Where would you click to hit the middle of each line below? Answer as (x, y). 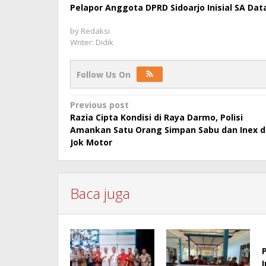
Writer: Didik (92, 42)
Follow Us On (104, 75)
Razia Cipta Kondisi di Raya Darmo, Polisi (156, 118)
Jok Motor (91, 142)
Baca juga (100, 194)
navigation (112, 124)
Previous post (99, 105)
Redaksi (95, 31)
